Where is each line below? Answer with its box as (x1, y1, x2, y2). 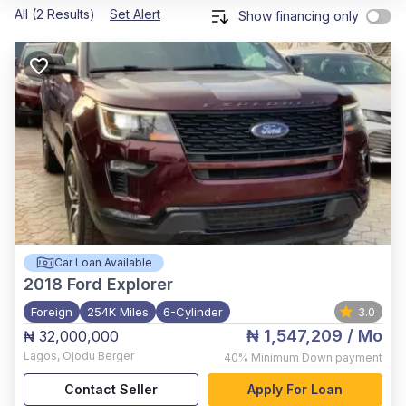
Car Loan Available (53, 256, 152, 269)
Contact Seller (64, 382, 158, 397)
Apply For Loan (247, 382, 343, 397)
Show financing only (238, 8, 359, 24)
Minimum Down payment (251, 351, 382, 364)
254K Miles (87, 304, 149, 319)
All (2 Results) (14, 6, 95, 22)
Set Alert (110, 6, 160, 22)
